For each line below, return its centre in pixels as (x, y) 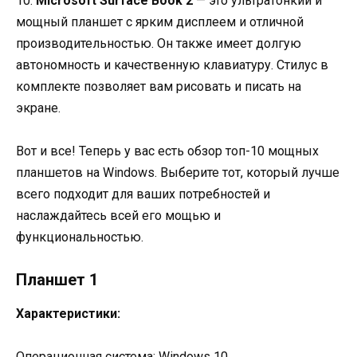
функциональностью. (80, 237)
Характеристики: (68, 313)
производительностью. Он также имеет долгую (159, 43)
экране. (38, 108)
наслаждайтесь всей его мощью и (118, 215)
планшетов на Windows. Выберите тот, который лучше (178, 172)
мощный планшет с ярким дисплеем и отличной (160, 22)
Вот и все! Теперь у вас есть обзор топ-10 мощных (167, 151)
